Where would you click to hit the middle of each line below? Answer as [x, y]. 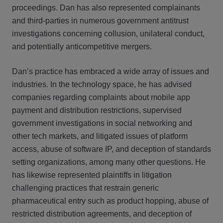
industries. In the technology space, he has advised [102, 84]
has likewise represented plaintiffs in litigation [92, 175]
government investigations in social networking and [102, 123]
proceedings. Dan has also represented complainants [106, 8]
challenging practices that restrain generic [85, 188]
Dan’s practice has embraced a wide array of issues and [111, 71]
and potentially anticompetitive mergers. [82, 47]
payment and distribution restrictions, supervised [97, 110]
